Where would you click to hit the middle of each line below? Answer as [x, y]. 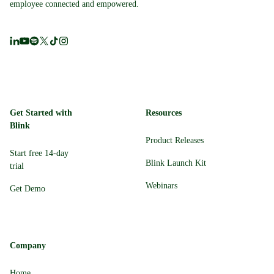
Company [28, 246]
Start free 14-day [39, 154]
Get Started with [41, 113]
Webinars [161, 186]
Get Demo [28, 189]
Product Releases [175, 141]
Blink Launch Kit [176, 163]
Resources [164, 113]
